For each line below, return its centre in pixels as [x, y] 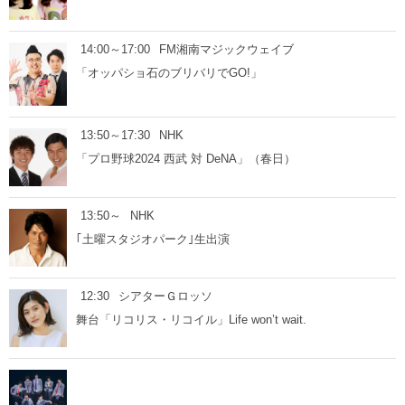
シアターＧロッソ [165, 296]
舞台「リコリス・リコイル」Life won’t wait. [191, 320]
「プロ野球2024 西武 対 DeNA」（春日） [186, 159]
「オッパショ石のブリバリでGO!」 [169, 73]
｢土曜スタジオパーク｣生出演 [153, 239]
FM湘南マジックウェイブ [226, 49]
